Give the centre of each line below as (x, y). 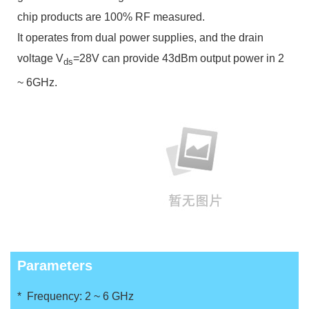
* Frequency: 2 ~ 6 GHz (76, 297)
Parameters (55, 266)
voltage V (40, 58)
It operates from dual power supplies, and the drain (140, 38)
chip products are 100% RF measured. (111, 17)
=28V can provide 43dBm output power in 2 (179, 58)
